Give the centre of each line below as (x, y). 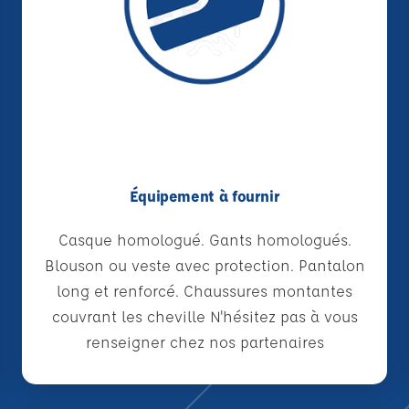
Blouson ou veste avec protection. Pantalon (204, 266)
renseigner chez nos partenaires (204, 342)
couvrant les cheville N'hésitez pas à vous (204, 317)
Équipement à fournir (204, 196)
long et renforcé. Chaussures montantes (204, 291)
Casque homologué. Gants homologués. (204, 240)
